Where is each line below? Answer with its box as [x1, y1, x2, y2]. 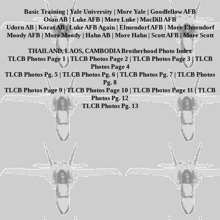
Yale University [70, 8, 112, 16]
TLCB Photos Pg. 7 [120, 71, 173, 79]
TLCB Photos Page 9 [4, 86, 62, 94]
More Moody [44, 31, 81, 39]
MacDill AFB [140, 16, 176, 24]
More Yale [117, 8, 146, 16]
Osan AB [44, 16, 68, 24]
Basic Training [24, 8, 65, 16]
